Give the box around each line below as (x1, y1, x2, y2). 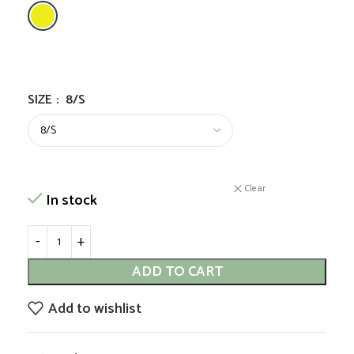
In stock (46, 189, 97, 213)
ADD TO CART (131, 260, 223, 284)
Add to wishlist (47, 296, 141, 321)
